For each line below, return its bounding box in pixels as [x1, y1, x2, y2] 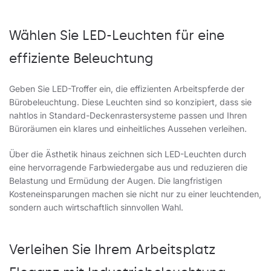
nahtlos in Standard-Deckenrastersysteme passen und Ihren [9, 110, 247, 120]
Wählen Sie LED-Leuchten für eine [9, 27, 224, 44]
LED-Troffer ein [52, 83, 111, 94]
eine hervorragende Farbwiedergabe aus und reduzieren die [9, 162, 247, 172]
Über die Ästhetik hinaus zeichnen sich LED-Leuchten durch [9, 149, 246, 159]
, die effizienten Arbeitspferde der [111, 83, 244, 94]
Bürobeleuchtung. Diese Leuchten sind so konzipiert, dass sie [9, 97, 252, 107]
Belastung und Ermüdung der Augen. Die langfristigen [9, 175, 222, 186]
